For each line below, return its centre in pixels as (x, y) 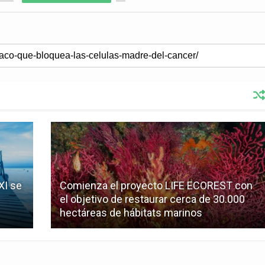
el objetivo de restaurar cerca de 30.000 (152, 199)
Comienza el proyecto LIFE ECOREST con (156, 186)
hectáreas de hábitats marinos (131, 213)
